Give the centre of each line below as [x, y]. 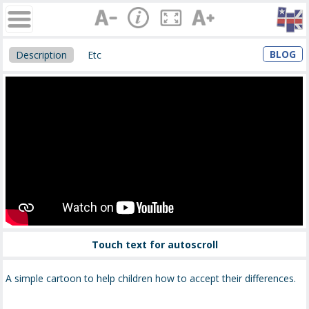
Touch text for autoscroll [154, 244]
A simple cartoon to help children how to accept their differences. [151, 279]
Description [42, 54]
